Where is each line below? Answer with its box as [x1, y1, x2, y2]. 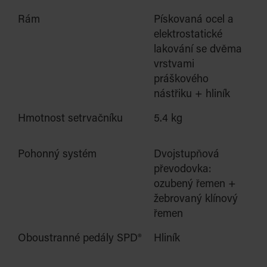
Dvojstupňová [154, 150, 219, 160]
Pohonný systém [18, 150, 97, 160]
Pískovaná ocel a [154, 15, 234, 26]
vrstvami [154, 60, 194, 70]
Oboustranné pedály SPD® [18, 234, 141, 244]
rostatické [176, 30, 222, 41]
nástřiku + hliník [154, 89, 230, 100]
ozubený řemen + [154, 179, 236, 190]
